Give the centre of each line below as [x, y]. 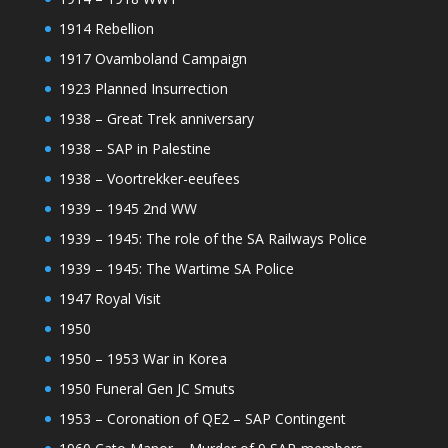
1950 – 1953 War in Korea [142, 359]
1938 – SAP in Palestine [134, 149]
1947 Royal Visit [109, 299]
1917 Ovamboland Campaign [152, 59]
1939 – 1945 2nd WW [127, 209]
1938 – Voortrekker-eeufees [149, 179]
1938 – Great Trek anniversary [156, 119]
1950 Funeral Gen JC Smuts [146, 389]
